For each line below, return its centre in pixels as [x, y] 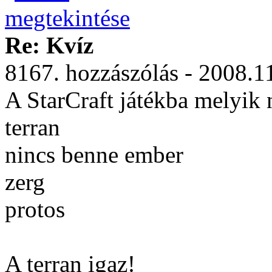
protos [35, 209]
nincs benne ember [94, 155]
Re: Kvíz [49, 45]
